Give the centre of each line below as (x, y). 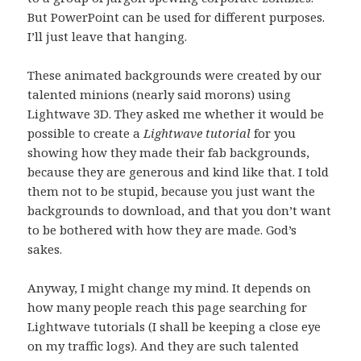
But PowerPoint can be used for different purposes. (176, 17)
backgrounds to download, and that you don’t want (180, 210)
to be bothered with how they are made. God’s (162, 229)
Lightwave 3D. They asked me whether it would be (176, 113)
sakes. (45, 249)
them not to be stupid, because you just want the (172, 191)
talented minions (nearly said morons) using (160, 94)
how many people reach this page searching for (168, 307)
